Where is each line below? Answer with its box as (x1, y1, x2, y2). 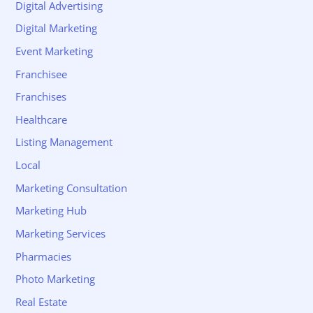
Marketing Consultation (15, 180, 128, 195)
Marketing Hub (15, 203, 87, 218)
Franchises (15, 89, 67, 104)
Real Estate (15, 294, 68, 309)
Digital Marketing (15, 21, 98, 36)
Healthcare (15, 112, 68, 126)
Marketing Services (15, 226, 106, 241)
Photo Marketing (15, 272, 96, 286)
